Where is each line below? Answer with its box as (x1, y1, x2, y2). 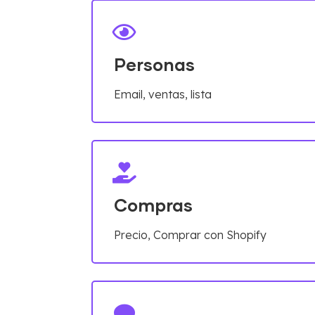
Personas (114, 56, 195, 75)
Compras (114, 197, 193, 215)
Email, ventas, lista (114, 86, 212, 101)
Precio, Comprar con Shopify (114, 227, 266, 242)
